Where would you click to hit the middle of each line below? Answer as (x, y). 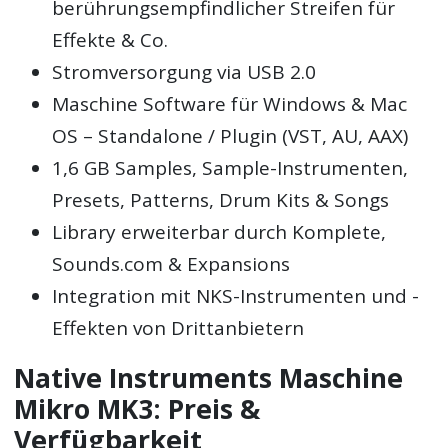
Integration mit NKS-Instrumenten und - (236, 295)
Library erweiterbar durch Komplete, (219, 231)
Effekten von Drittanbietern (178, 327)
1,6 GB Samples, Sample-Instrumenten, (230, 167)
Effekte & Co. (110, 39)
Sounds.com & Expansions (171, 263)
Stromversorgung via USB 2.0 (184, 71)
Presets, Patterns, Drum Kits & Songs (221, 199)
